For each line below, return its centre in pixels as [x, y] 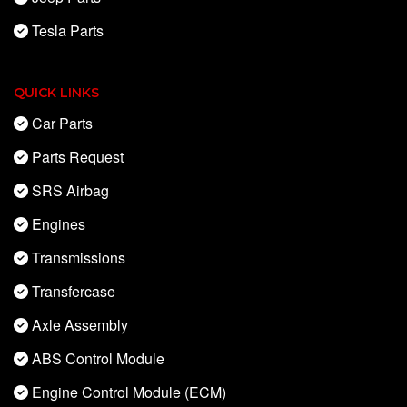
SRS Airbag [70, 191]
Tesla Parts [68, 31]
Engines [59, 224]
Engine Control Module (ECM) [129, 392]
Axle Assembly [80, 325]
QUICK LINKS [56, 93]
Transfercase [74, 292]
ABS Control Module [98, 359]
